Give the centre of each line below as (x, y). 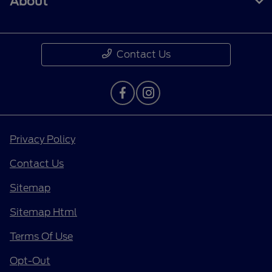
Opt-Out (30, 260)
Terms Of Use (41, 236)
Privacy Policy (42, 139)
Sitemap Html (43, 212)
